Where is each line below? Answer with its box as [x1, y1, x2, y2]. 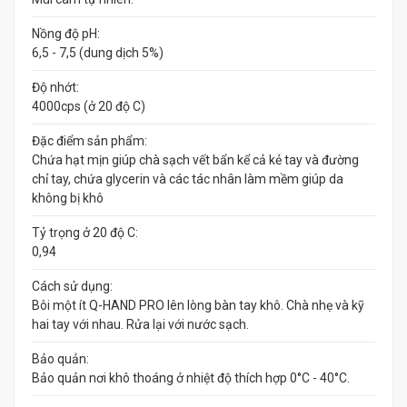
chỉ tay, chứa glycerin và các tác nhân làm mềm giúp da [32, 172, 343, 186]
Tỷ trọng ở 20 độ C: [32, 225, 138, 240]
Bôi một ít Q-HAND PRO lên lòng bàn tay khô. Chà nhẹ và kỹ [32, 298, 364, 313]
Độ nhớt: [32, 80, 79, 94]
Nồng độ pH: [32, 26, 100, 41]
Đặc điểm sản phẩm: [32, 134, 147, 148]
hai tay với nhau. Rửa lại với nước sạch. [32, 317, 249, 332]
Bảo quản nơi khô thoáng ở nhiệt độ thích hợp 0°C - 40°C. [32, 371, 350, 385]
